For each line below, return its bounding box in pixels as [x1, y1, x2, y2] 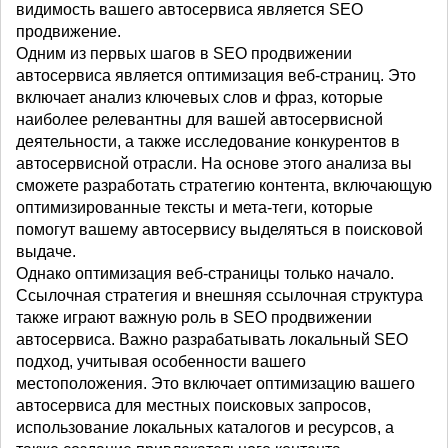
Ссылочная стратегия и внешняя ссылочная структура [16, 287, 423, 305]
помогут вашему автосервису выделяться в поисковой [16, 221, 423, 239]
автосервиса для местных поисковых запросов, [16, 397, 371, 415]
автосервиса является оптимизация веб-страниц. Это [16, 67, 416, 85]
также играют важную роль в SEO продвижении [16, 309, 372, 327]
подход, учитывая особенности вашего [16, 353, 306, 371]
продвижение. [16, 23, 121, 41]
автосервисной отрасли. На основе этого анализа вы [16, 155, 412, 173]
